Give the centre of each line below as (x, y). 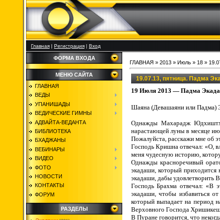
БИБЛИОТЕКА (53, 131)
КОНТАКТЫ (50, 185)
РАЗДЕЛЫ (74, 209)
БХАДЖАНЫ (50, 140)
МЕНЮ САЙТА (74, 75)
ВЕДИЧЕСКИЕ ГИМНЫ (63, 113)
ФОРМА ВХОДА (74, 58)
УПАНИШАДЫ (53, 104)
